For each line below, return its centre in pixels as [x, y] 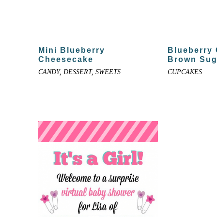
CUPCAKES [185, 72]
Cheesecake [66, 59]
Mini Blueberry [71, 50]
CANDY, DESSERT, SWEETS [79, 72]
